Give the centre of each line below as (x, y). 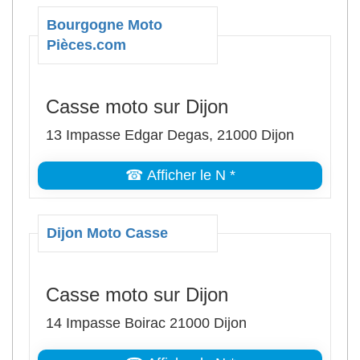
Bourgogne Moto (104, 25)
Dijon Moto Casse (107, 233)
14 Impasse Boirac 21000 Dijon (146, 323)
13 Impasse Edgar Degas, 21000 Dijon (170, 135)
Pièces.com (86, 45)
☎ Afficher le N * (180, 175)
